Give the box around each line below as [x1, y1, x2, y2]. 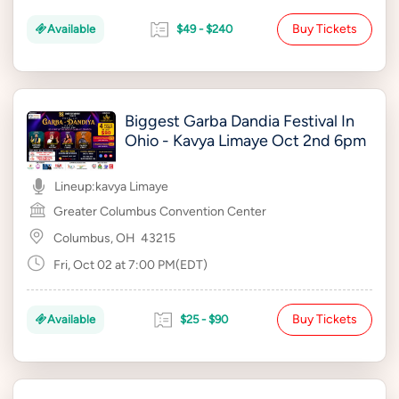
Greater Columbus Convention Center [53, 203, 266, 219]
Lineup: [54, 179, 95, 194]
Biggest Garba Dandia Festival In [125, 111, 354, 131]
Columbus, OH [53, 230, 135, 246]
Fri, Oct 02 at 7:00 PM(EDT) [53, 256, 208, 273]
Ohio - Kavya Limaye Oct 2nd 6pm [125, 131, 366, 151]
